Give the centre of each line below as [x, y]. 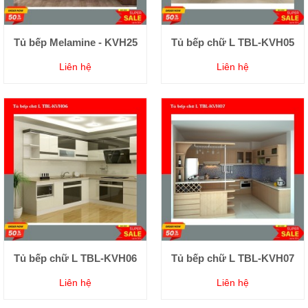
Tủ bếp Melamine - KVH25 [75, 42]
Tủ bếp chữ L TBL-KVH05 [233, 42]
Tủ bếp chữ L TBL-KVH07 [233, 258]
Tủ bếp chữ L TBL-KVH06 [75, 258]
